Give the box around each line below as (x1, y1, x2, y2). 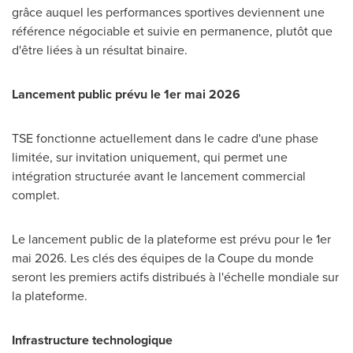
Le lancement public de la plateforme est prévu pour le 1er (12, 230, 331, 248)
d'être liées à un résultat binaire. (12, 41, 188, 59)
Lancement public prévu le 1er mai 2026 (12, 85, 240, 103)
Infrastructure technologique (12, 331, 173, 349)
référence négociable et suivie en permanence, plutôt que (12, 22, 333, 40)
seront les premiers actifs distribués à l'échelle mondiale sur (12, 268, 339, 286)
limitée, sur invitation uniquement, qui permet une (12, 148, 288, 166)
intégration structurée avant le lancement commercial (12, 167, 306, 185)
